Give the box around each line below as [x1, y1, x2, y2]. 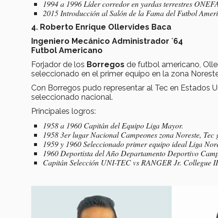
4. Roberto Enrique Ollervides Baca [31, 22, 171, 32]
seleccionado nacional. [31, 92, 119, 102]
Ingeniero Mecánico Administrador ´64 [31, 36, 183, 46]
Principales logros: [31, 106, 96, 116]
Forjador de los [31, 59, 87, 69]
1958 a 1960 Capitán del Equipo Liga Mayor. [43, 120, 183, 130]
